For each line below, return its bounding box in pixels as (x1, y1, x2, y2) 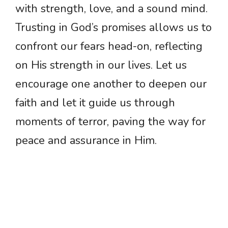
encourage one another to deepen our (15, 76, 207, 92)
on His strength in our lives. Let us (15, 58, 187, 73)
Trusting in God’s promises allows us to (15, 20, 212, 36)
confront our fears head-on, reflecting (15, 39, 203, 54)
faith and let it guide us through (15, 95, 175, 111)
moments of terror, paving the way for (15, 114, 206, 130)
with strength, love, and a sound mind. (15, 1, 208, 17)
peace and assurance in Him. (15, 133, 157, 149)
